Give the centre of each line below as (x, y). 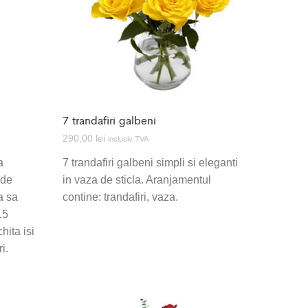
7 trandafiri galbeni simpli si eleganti (150, 163)
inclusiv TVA (128, 139)
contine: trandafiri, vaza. (120, 197)
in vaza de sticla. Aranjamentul (136, 180)
